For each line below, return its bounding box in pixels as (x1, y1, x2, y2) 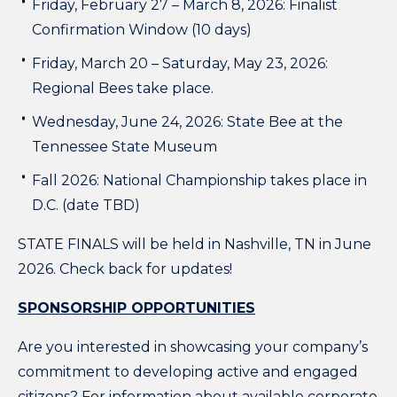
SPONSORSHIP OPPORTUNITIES (18, 299, 255, 316)
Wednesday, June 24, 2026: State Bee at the (32, 113, 343, 130)
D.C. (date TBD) (32, 196, 140, 214)
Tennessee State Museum (32, 137, 217, 155)
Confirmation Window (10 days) (32, 20, 252, 38)
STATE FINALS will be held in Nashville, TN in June (18, 235, 371, 253)
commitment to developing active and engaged (18, 362, 358, 380)
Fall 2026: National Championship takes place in (32, 171, 367, 189)
